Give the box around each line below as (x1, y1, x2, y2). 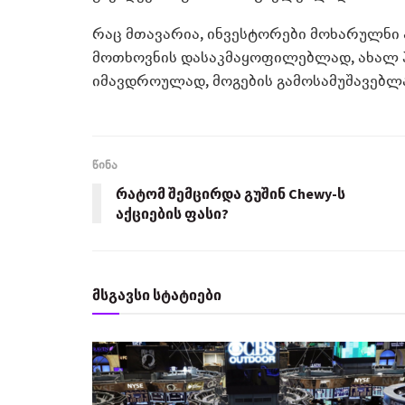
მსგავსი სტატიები (92, 285, 221, 304)
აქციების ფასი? (116, 203, 229, 222)
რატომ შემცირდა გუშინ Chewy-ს (116, 184, 345, 202)
